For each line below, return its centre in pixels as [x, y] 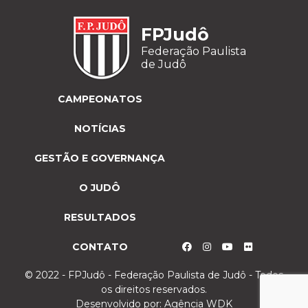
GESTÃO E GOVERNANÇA [100, 158]
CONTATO [100, 246]
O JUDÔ [100, 187]
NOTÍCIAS [100, 128]
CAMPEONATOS [100, 99]
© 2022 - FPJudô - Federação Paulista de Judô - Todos [154, 275]
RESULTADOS [100, 217]
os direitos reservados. [154, 289]
